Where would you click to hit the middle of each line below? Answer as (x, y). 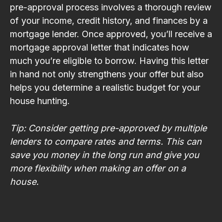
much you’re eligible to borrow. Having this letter (109, 60)
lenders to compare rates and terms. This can (106, 141)
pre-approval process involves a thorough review (111, 7)
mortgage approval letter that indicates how (100, 47)
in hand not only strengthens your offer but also (107, 74)
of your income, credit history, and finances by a (109, 20)
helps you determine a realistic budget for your (105, 87)
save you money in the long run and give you (105, 155)
